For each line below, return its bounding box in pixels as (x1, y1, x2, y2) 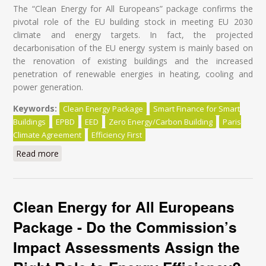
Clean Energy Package (63, 103, 144, 114)
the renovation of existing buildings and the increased (13, 55, 253, 66)
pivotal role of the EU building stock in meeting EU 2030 (13, 15, 253, 27)
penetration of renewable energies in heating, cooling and (13, 68, 253, 80)
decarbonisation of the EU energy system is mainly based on (13, 42, 253, 53)
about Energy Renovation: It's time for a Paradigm (59, 147, 252, 159)
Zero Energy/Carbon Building (109, 116, 213, 127)
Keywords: (13, 102, 60, 114)
